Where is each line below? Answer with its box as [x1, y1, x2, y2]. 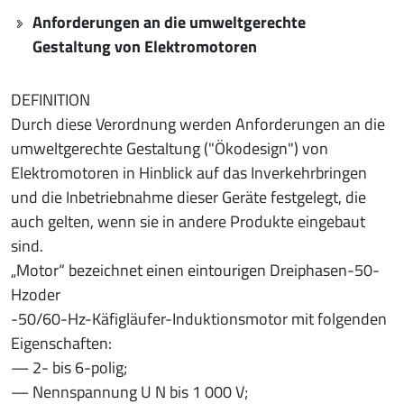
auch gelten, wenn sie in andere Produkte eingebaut [11, 208, 365, 234]
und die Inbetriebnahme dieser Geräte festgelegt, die [11, 184, 366, 209]
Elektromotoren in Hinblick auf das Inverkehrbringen [11, 160, 367, 185]
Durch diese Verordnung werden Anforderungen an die [11, 111, 385, 136]
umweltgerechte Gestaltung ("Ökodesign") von [11, 135, 328, 161]
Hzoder [11, 281, 60, 307]
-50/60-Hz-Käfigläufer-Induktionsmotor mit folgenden [11, 306, 387, 331]
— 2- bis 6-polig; [11, 354, 127, 380]
